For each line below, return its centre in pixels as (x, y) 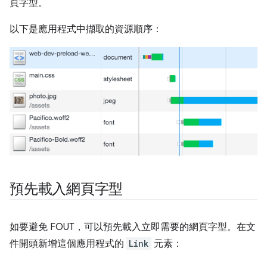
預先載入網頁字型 (66, 189)
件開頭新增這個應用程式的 (68, 243)
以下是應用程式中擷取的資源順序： (86, 29)
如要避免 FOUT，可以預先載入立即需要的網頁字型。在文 (133, 227)
